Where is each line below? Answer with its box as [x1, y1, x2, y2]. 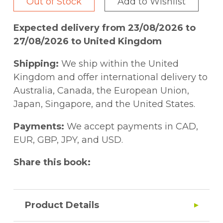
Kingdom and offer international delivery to [13, 72, 208, 83]
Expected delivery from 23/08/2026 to [13, 22, 196, 34]
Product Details [24, 200, 99, 211]
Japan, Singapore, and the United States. [13, 99, 195, 110]
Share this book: [13, 157, 91, 168]
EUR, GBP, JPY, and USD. [13, 134, 123, 146]
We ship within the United [59, 58, 179, 70]
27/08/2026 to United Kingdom [13, 36, 162, 47]
